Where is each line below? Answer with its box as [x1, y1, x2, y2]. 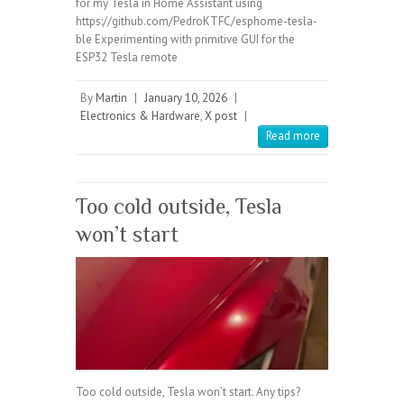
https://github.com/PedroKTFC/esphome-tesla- [76, 14, 317, 30]
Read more [266, 128, 320, 144]
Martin [96, 90, 127, 106]
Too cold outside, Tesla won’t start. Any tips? [76, 384, 300, 400]
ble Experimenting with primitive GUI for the [76, 32, 295, 48]
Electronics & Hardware [80, 108, 200, 124]
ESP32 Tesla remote [76, 50, 178, 66]
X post [205, 108, 237, 124]
